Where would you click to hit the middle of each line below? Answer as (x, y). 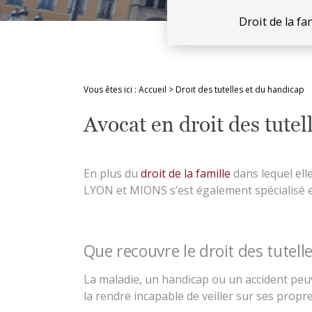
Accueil (152, 89)
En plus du (112, 173)
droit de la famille (185, 173)
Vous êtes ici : (110, 89)
